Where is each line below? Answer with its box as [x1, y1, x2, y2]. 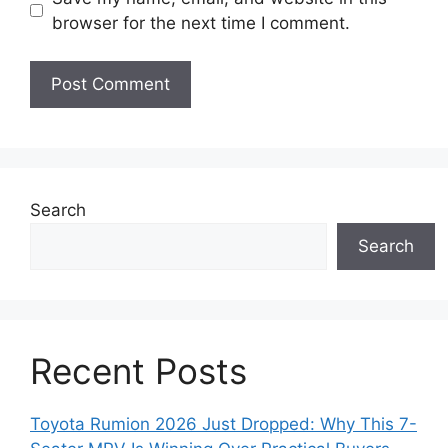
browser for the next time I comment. [51, 12, 350, 33]
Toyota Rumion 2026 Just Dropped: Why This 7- [30, 414, 417, 435]
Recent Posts [30, 350, 247, 393]
